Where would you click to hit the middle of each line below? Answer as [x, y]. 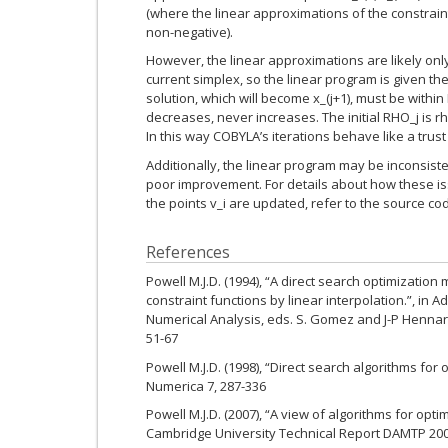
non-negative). [189, 31]
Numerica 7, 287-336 [206, 385]
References [188, 251]
